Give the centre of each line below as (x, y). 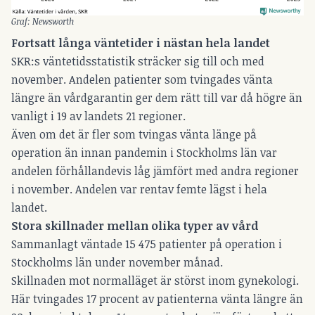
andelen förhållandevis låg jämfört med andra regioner (155, 171)
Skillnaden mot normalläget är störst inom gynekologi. (155, 281)
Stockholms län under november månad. (118, 263)
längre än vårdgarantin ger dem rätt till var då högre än (157, 98)
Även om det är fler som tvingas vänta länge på (134, 135)
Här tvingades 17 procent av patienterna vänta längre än (157, 299)
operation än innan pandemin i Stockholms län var (144, 153)
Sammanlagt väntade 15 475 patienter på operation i (147, 244)
